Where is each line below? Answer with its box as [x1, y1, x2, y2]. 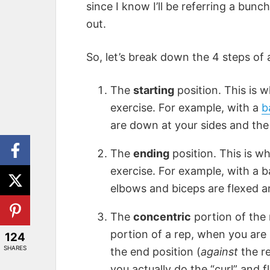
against [201, 245, 238, 259]
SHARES [4, 243, 27, 251]
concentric [133, 210, 191, 224]
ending [133, 147, 169, 160]
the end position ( [110, 245, 201, 259]
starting [133, 84, 174, 97]
